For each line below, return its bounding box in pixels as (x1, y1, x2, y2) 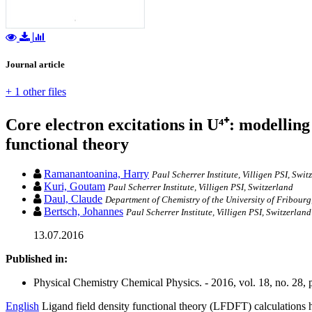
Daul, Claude (44, 193, 102, 205)
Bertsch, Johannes (44, 205, 123, 218)
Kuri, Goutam (44, 180, 105, 193)
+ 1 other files (6, 86, 66, 98)
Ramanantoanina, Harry (44, 168, 149, 180)
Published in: (6, 253, 68, 265)
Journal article (6, 59, 65, 70)
